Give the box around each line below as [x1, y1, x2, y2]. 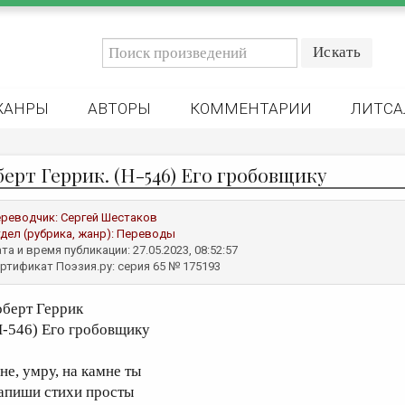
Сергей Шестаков [61, 211, 157, 224]
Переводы [117, 227, 175, 240]
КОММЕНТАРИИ [190, 99, 312, 118]
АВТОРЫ [88, 99, 151, 118]
